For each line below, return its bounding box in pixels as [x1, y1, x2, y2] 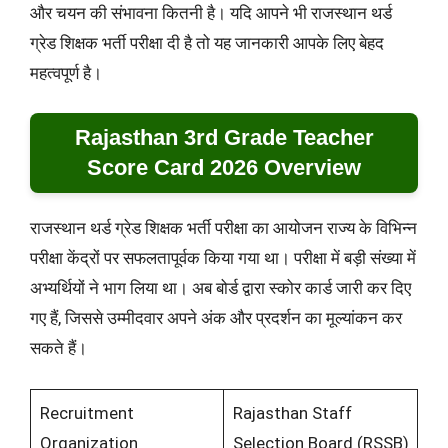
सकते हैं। [30, 338, 87, 359]
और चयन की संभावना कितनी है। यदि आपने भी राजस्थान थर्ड [30, 2, 392, 23]
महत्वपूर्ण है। [30, 62, 102, 83]
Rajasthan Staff [232, 402, 352, 423]
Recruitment [39, 402, 134, 423]
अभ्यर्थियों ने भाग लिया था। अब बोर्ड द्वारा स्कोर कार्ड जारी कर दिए [30, 278, 411, 299]
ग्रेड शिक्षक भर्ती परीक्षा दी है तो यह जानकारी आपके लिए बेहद [30, 32, 384, 53]
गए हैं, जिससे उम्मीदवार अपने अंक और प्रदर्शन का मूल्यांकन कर [30, 308, 402, 329]
